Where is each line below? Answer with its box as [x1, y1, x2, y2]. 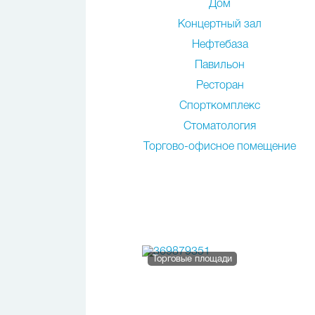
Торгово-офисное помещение [143, 142, 297, 152]
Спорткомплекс [179, 101, 261, 111]
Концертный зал [178, 20, 262, 30]
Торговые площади [153, 255, 232, 264]
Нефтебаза [191, 40, 248, 50]
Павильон [195, 60, 245, 70]
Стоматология [184, 122, 257, 131]
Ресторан [195, 81, 244, 91]
